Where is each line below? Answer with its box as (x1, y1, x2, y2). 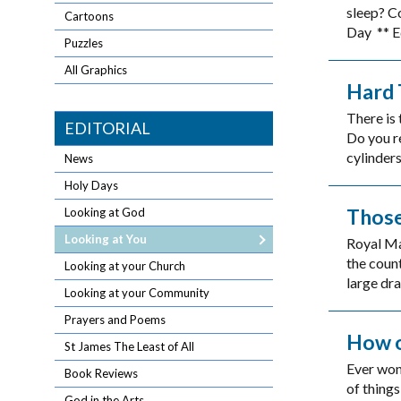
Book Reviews (64, 366, 139, 381)
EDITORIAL (64, 118, 151, 139)
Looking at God (64, 205, 146, 220)
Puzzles (64, 36, 104, 51)
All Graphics (64, 63, 128, 78)
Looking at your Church (64, 259, 186, 274)
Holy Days (64, 178, 119, 193)
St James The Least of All (64, 339, 195, 354)
